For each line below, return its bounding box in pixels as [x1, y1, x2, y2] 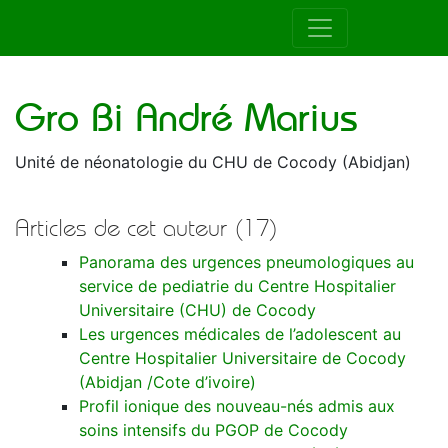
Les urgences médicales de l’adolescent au [79, 324, 401, 344]
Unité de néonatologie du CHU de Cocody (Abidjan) [15, 152, 411, 172]
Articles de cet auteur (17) [15, 215, 278, 241]
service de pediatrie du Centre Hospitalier [79, 276, 396, 296]
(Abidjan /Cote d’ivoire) [79, 372, 256, 392]
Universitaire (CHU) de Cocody [79, 300, 316, 320]
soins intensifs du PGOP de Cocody [79, 420, 348, 440]
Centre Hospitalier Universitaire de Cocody [79, 348, 406, 368]
